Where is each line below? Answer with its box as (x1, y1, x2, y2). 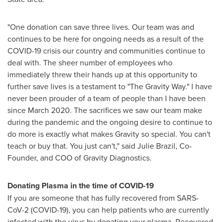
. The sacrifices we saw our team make (70, 104, 202, 115)
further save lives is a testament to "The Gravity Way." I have (7, 80, 212, 92)
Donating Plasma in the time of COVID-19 (7, 179, 154, 191)
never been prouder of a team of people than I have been (7, 92, 206, 104)
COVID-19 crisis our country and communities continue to (7, 45, 205, 56)
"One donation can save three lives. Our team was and (7, 21, 194, 32)
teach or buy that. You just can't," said (7, 140, 137, 151)
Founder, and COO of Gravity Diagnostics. (7, 152, 152, 163)
